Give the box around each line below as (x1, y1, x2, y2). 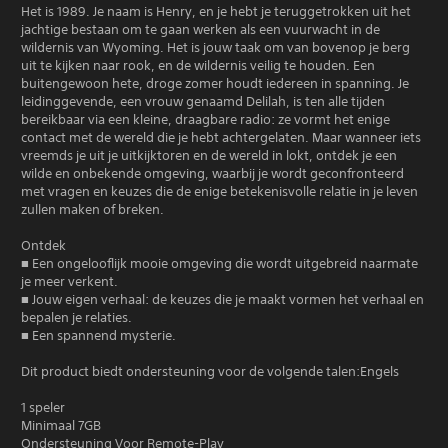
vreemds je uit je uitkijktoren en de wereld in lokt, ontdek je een (21, 147, 397, 164)
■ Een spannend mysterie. (21, 327, 176, 344)
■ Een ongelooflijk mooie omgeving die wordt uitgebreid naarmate (21, 255, 418, 272)
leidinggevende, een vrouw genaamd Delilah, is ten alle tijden (21, 93, 385, 110)
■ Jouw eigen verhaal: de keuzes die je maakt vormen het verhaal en (21, 291, 424, 308)
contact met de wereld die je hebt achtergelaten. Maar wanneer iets (21, 129, 421, 146)
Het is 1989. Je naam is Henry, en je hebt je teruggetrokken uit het (21, 3, 411, 20)
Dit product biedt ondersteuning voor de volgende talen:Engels (21, 363, 399, 380)
